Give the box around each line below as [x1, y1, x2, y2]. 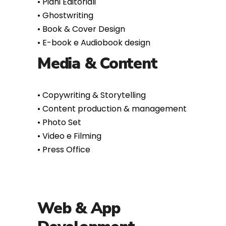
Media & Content [37, 27, 157, 48]
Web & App [37, 172, 120, 193]
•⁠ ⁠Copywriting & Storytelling [37, 64, 146, 75]
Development [37, 191, 135, 212]
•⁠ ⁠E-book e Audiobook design [37, 11, 150, 23]
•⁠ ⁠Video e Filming [37, 104, 101, 116]
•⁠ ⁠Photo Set [37, 91, 81, 102]
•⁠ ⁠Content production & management [37, 77, 187, 89]
